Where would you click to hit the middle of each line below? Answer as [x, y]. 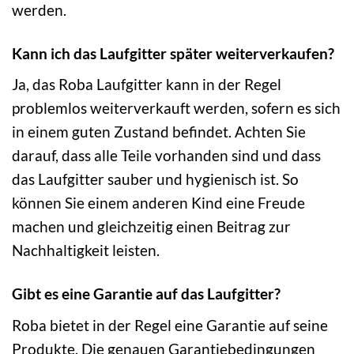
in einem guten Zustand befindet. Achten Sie [159, 132]
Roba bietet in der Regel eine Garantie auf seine [170, 325]
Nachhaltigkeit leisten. [86, 250]
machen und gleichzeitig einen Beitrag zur [151, 227]
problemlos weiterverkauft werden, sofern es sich [176, 108]
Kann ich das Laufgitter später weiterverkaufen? [173, 53]
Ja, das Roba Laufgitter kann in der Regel [147, 85]
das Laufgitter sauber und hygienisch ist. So [155, 179]
